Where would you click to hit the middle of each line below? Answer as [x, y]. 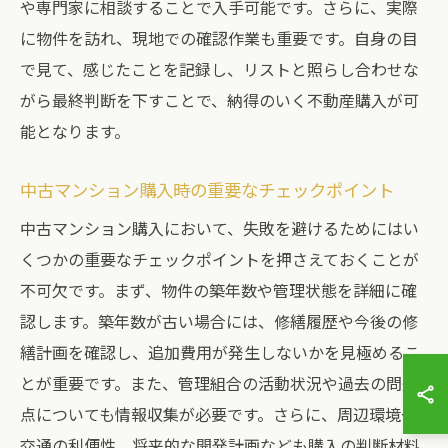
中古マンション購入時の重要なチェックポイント [207, 189]
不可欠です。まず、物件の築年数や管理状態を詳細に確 [218, 290]
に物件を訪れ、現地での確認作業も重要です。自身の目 [219, 38]
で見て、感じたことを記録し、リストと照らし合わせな [219, 69]
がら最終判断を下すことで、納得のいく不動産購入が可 [219, 100]
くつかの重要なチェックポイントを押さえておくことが [219, 259]
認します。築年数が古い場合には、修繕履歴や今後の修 [219, 321]
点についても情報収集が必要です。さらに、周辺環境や [218, 414]
